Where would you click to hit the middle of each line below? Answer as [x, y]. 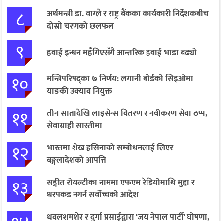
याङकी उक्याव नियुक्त [80, 92]
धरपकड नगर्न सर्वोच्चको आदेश [93, 195]
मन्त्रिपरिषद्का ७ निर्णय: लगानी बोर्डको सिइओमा [120, 79]
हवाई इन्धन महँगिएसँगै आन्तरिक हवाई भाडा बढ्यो [122, 53]
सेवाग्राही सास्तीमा [74, 126]
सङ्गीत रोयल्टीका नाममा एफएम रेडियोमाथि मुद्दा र [121, 183]
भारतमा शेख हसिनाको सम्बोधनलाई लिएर [110, 148]
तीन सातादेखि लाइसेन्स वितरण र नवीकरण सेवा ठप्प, [127, 114]
